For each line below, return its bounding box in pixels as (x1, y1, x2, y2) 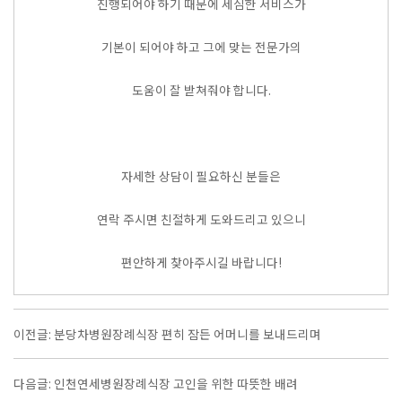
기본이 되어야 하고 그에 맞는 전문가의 (100, 38, 301, 57)
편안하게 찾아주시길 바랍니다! (120, 253, 282, 272)
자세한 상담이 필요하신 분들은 (121, 167, 281, 186)
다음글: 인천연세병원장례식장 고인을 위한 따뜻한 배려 (13, 374, 298, 393)
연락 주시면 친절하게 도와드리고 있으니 (96, 210, 306, 229)
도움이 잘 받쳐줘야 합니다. (131, 81, 271, 100)
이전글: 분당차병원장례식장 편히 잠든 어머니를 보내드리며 (13, 325, 321, 344)
